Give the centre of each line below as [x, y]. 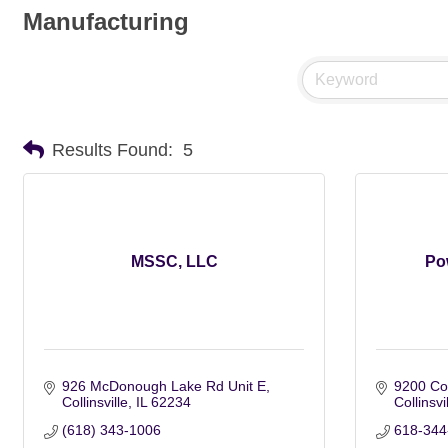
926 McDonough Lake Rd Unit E [163, 386]
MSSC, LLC [174, 261]
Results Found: [112, 149]
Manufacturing [106, 21]
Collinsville [94, 402]
